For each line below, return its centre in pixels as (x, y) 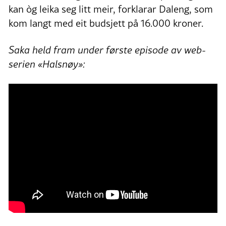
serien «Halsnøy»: (47, 64)
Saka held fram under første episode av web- (107, 50)
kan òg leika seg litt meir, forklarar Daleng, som (111, 9)
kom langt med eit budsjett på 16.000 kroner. (106, 23)
